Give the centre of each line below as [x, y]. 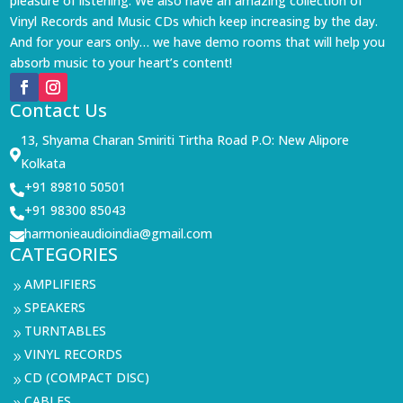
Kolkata [44, 164]
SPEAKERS [55, 308]
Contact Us [59, 111]
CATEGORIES [64, 255]
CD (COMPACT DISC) [87, 378]
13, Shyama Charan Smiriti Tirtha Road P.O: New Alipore [185, 140]
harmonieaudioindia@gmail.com [119, 234]
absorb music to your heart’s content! [121, 63]
